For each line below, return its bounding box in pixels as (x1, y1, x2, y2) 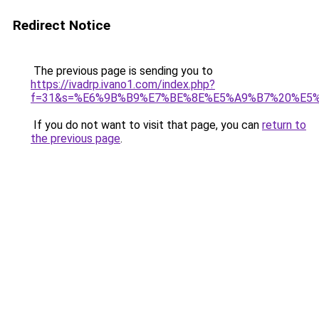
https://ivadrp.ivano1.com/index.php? (31, 78, 215, 91)
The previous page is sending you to (31, 64, 213, 78)
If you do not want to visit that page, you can (31, 118, 262, 132)
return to (262, 118, 306, 132)
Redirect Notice (13, 17, 110, 33)
